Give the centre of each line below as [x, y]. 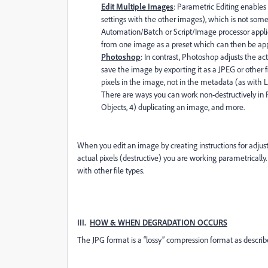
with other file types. [111, 170]
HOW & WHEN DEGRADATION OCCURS [159, 222]
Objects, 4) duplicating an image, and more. [173, 107]
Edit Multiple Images [137, 6]
